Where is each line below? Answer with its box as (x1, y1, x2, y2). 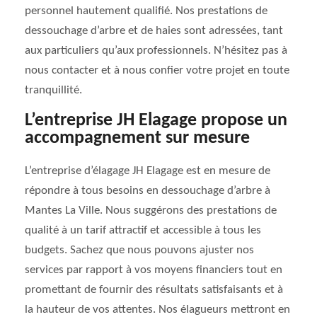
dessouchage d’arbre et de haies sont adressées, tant (25, 25, 283, 37)
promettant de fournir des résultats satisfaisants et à (25, 284, 283, 296)
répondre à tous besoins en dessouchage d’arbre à (25, 185, 270, 197)
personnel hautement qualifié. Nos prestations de (25, 5, 267, 17)
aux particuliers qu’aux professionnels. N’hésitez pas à (25, 45, 287, 57)
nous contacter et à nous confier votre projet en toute (25, 64, 289, 76)
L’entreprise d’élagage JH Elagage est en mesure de (25, 165, 270, 177)
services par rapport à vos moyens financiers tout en (25, 264, 282, 276)
